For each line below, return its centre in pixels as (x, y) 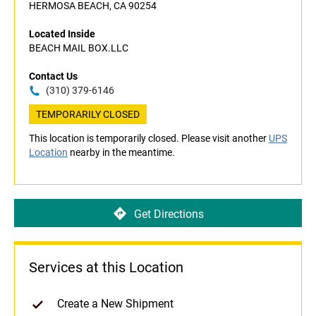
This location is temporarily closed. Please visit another (149, 139)
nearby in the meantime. (121, 153)
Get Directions (169, 214)
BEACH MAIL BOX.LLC (79, 48)
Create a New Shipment (115, 304)
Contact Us (53, 77)
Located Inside (62, 34)
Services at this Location (106, 268)
